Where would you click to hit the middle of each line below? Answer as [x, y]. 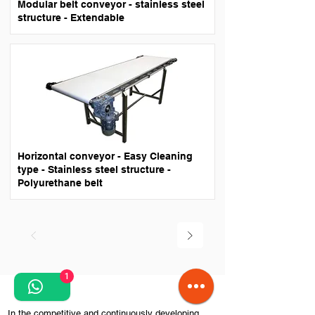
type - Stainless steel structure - [94, 169]
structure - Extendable [71, 18]
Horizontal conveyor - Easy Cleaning [105, 156]
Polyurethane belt [60, 183]
